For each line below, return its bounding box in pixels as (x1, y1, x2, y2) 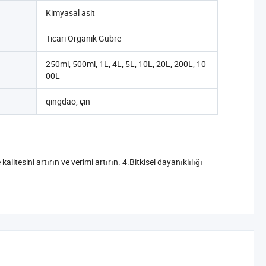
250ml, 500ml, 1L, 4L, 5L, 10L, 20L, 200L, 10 (45, 58, 206, 69)
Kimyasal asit (45, 7, 95, 18)
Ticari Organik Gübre (45, 33, 121, 44)
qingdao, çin (45, 96, 90, 107)
